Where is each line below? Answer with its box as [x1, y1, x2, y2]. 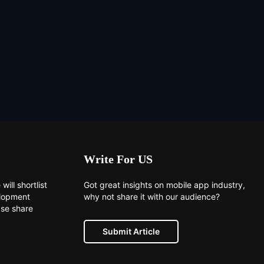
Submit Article [103, 226, 160, 237]
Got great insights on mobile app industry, [84, 180, 245, 190]
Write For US [84, 153, 153, 166]
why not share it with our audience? [84, 192, 220, 202]
